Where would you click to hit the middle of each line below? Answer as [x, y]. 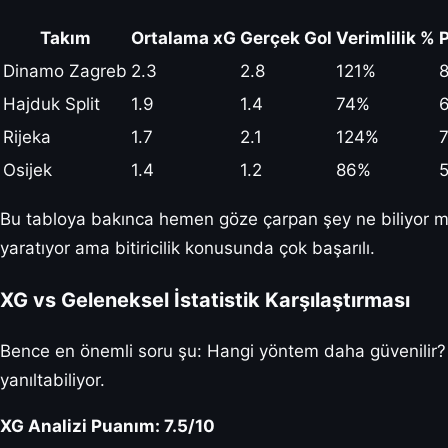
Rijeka [27, 137]
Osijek [27, 170]
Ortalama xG [183, 38]
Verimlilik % [385, 38]
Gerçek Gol [286, 38]
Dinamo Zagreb [65, 71]
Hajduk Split [51, 104]
